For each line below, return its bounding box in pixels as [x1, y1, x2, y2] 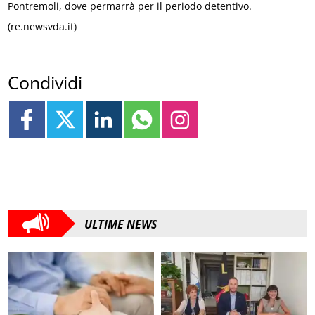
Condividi [8, 70, 83, 95]
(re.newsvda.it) [8, 20, 77, 34]
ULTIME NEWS [84, 216, 157, 232]
